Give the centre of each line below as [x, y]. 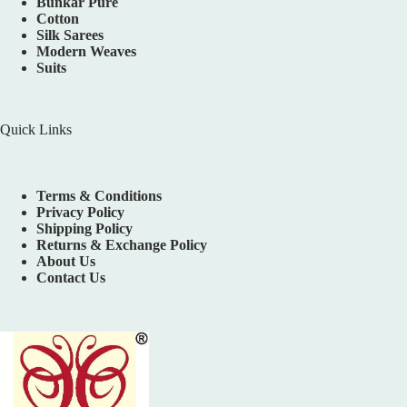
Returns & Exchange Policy [122, 245]
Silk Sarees [70, 35]
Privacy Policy [80, 213]
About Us [66, 262]
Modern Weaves [86, 52]
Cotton [58, 19]
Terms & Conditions [99, 196]
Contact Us [71, 278]
